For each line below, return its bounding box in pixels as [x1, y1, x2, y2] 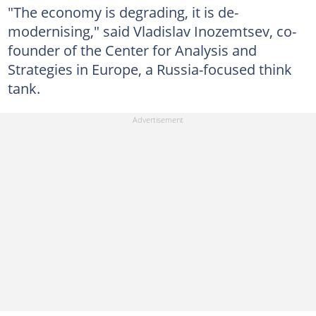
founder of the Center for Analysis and [7, 39, 257, 60]
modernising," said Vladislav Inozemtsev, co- [7, 20, 296, 41]
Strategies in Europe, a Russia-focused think [7, 59, 292, 79]
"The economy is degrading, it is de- [7, 1, 238, 22]
